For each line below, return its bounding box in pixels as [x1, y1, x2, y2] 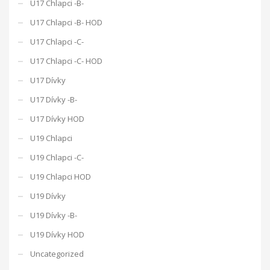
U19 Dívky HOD [30, 228, 84, 240]
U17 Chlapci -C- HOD [30, 55, 102, 66]
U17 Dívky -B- [30, 93, 77, 105]
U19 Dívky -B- [30, 209, 77, 221]
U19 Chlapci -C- [30, 151, 84, 163]
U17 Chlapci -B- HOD [30, 16, 102, 28]
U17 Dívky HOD [30, 113, 84, 124]
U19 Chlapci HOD [30, 171, 91, 182]
